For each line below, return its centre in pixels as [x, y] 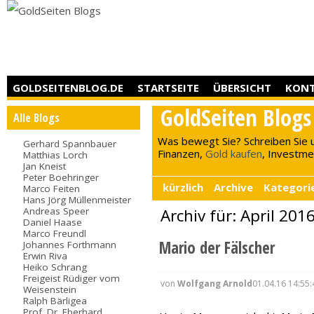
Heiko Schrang [55, 267]
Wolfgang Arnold [214, 283]
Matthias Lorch [56, 155]
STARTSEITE [169, 87]
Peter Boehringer [61, 177]
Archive [233, 187]
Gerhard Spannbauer [70, 143]
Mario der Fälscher [217, 248]
